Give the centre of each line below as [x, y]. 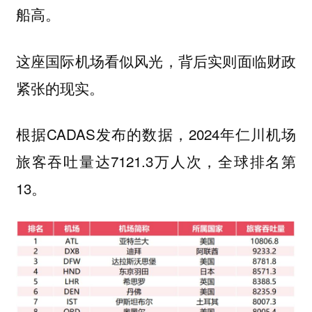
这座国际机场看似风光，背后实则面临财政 [156, 60]
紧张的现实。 [60, 87]
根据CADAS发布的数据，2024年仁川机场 [156, 134]
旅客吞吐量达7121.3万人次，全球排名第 [156, 161]
